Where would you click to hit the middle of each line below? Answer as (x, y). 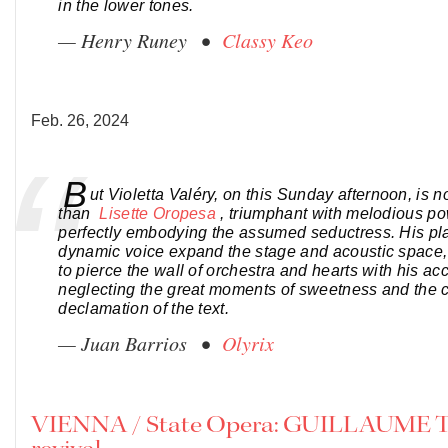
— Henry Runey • (140, 40)
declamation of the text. (144, 309)
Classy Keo (268, 40)
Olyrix (248, 343)
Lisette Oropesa (160, 214)
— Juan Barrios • (140, 343)
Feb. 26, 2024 (80, 121)
